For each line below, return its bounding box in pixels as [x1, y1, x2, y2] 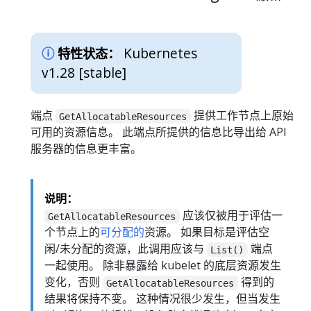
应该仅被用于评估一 [179, 208, 283, 224]
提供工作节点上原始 [190, 108, 294, 124]
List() [210, 244, 244, 255]
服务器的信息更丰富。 [31, 141, 142, 157]
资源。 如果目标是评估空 [144, 224, 269, 240]
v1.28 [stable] [42, 63, 126, 83]
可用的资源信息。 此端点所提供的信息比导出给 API [31, 124, 287, 140]
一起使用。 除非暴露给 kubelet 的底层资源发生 [44, 258, 281, 274]
